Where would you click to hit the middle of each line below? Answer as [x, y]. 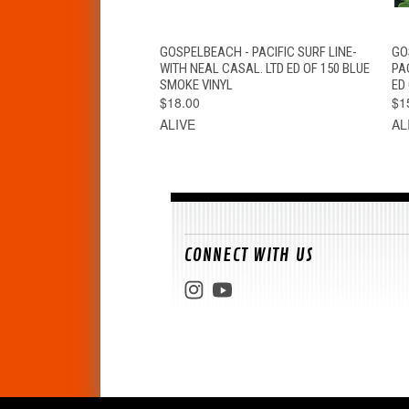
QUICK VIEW [210, 48]
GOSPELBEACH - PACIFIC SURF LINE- [258, 52]
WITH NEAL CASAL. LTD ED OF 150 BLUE [264, 68]
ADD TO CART [321, 48]
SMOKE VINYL [196, 84]
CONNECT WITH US [249, 255]
